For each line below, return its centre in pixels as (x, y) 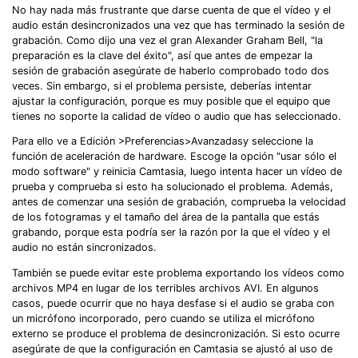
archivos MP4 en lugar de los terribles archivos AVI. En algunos (165, 288)
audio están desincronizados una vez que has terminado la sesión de (178, 25)
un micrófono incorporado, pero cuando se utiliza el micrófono (163, 319)
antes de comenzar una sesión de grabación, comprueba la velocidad (179, 202)
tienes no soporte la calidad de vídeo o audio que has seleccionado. (177, 116)
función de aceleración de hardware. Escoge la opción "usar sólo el (174, 157)
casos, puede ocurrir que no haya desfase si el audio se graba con (173, 304)
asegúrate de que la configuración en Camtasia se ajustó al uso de (172, 349)
